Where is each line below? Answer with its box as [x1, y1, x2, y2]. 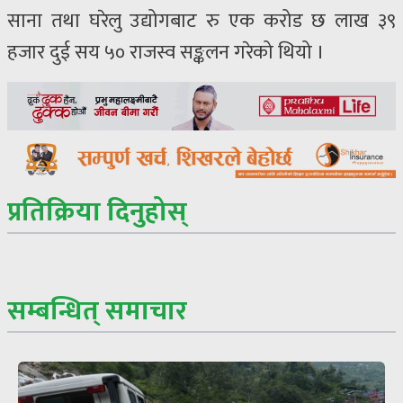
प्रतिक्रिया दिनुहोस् [7, 190, 187, 236]
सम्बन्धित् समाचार [7, 289, 187, 335]
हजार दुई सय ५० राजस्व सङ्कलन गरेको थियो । [7, 35, 325, 69]
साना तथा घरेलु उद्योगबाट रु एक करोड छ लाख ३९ [7, 4, 396, 38]
